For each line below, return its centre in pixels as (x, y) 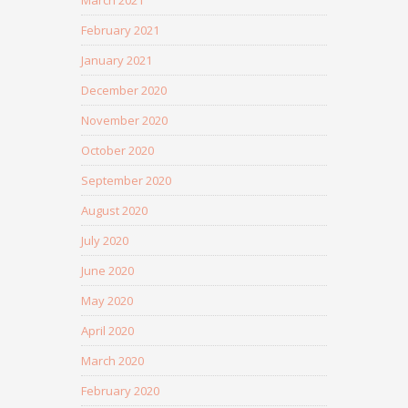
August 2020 (114, 210)
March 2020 (112, 361)
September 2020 (126, 180)
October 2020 (117, 150)
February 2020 (120, 391)
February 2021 (120, 30)
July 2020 (105, 240)
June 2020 (107, 270)
